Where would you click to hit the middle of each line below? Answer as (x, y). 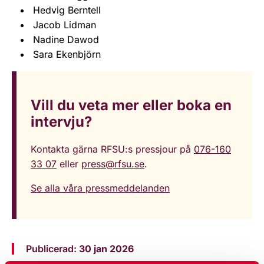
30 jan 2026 (106, 248)
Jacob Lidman (65, 24)
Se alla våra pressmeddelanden (100, 188)
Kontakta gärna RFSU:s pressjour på (112, 149)
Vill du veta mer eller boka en (131, 105)
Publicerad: (52, 248)
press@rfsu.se (113, 164)
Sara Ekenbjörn (67, 54)
